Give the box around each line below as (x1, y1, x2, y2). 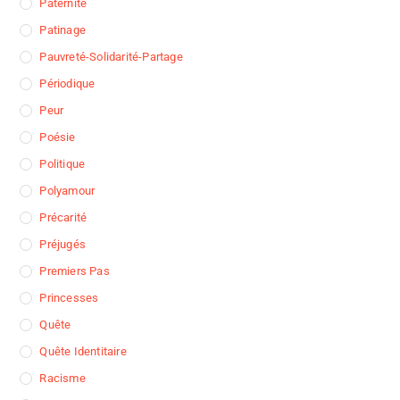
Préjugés (39, 237, 87, 252)
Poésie (39, 130, 76, 145)
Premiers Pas (39, 264, 110, 279)
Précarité (39, 211, 87, 225)
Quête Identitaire (39, 345, 127, 359)
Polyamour (39, 184, 96, 198)
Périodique (39, 77, 96, 91)
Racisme (39, 371, 86, 386)
